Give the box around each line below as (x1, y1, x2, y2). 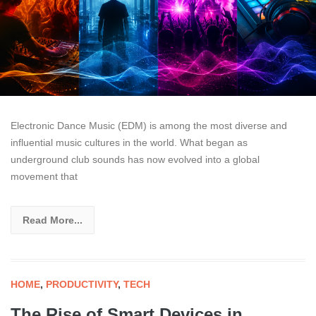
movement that (11, 170, 78, 182)
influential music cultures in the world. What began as (11, 136, 248, 148)
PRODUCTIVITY (46, 278, 118, 290)
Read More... (23, 214, 83, 226)
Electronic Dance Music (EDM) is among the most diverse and (11, 119, 287, 131)
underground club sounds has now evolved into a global (11, 153, 260, 165)
